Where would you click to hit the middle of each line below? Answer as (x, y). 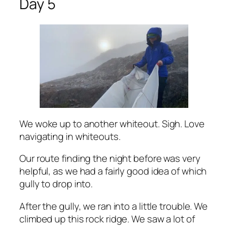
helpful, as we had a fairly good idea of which (113, 171)
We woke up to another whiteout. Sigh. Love (112, 123)
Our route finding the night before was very (110, 159)
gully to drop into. (56, 184)
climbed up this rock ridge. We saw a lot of (107, 219)
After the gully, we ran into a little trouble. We (114, 206)
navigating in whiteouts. (70, 136)
